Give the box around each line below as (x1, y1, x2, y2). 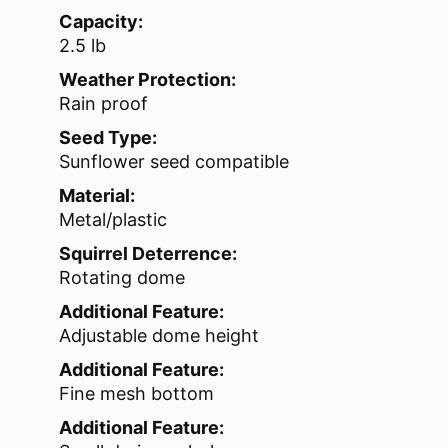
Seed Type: (59, 127, 157, 149)
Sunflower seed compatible (59, 151, 289, 173)
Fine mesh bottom (59, 383, 214, 405)
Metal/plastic (59, 209, 167, 231)
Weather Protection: (59, 69, 236, 91)
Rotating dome (59, 267, 185, 289)
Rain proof (59, 93, 148, 115)
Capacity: (59, 11, 143, 33)
